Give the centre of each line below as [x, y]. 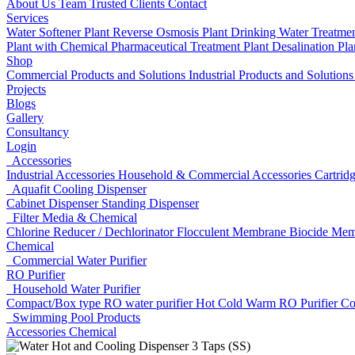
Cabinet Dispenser [54, 203]
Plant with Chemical [59, 46]
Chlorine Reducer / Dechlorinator [92, 232]
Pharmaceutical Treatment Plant [191, 46]
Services [27, 18]
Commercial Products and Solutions [97, 75]
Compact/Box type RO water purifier [101, 303]
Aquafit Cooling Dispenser [76, 189]
